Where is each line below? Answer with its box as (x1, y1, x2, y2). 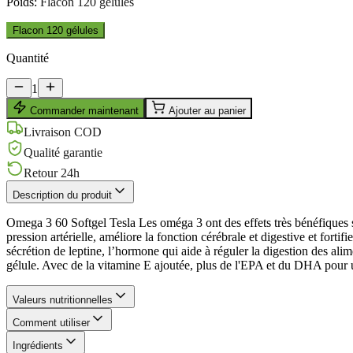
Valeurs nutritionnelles (13, 293, 113, 306)
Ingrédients (13, 339, 63, 351)
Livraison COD (24, 124, 102, 139)
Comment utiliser (13, 316, 90, 329)
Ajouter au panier (165, 104, 246, 117)
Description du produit (13, 188, 112, 201)
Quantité (6, 50, 49, 65)
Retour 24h (24, 165, 80, 180)
